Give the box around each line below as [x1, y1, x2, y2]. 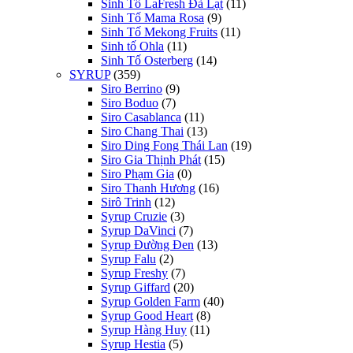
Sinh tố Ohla [101, 39, 164, 53]
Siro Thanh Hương [101, 180, 195, 195]
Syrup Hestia [101, 336, 165, 351]
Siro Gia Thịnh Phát [101, 152, 201, 166]
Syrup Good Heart [101, 308, 193, 322]
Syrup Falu [101, 251, 156, 266]
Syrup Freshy [101, 266, 168, 280]
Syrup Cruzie [101, 209, 167, 223]
